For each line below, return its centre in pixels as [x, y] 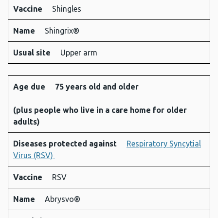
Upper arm [79, 52]
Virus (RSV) [34, 155]
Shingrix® [62, 30]
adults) [27, 121]
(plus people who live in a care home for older [100, 110]
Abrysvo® [63, 199]
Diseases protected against [66, 143]
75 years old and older [98, 86]
